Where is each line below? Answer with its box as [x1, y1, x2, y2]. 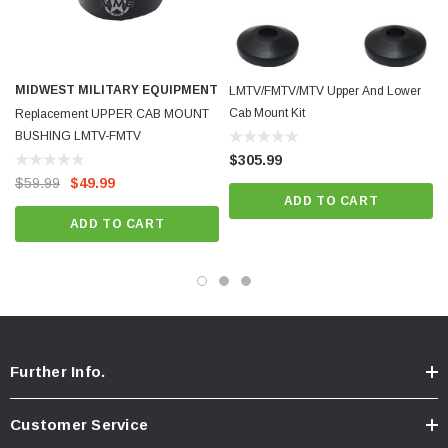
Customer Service [10, 416, 148, 434]
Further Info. [10, 363, 106, 381]
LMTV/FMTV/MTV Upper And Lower [229, 84, 421, 99]
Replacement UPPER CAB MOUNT [15, 107, 209, 122]
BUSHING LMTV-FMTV [15, 129, 141, 144]
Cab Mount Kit [229, 106, 305, 121]
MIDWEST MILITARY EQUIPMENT [15, 83, 218, 98]
